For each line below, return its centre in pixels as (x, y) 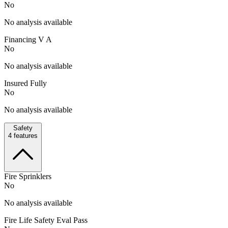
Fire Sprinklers (28, 176)
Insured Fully (25, 83)
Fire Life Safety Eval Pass (46, 220)
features (25, 135)
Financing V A (28, 39)
